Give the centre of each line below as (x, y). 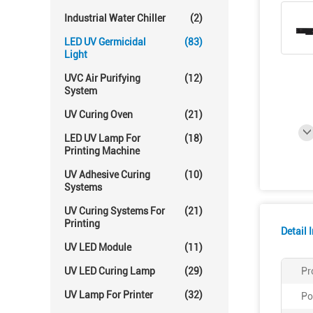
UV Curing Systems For (115, 211)
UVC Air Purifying (102, 78)
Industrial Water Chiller (115, 18)
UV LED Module (98, 247)
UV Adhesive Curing (107, 175)
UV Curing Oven (99, 115)
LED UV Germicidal (105, 42)
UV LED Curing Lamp (110, 271)
